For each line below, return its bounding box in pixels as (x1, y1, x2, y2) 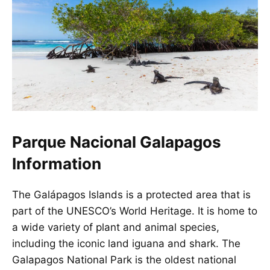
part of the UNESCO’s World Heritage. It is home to (12, 204, 257, 217)
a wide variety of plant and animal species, (12, 221, 219, 233)
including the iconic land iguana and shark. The (12, 237, 240, 250)
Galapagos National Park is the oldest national (12, 253, 236, 266)
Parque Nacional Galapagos (12, 132, 221, 151)
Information (12, 154, 101, 173)
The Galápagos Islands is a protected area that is (12, 188, 251, 201)
